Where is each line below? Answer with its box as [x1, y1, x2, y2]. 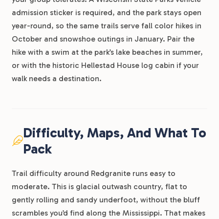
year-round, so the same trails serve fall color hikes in [12, 21, 201, 30]
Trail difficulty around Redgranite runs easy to [12, 169, 175, 178]
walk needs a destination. [12, 74, 102, 83]
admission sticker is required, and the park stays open [12, 8, 201, 17]
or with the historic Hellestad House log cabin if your [12, 61, 199, 70]
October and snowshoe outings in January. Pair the [12, 34, 195, 44]
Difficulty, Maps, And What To [23, 125, 207, 141]
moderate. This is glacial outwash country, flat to [12, 182, 187, 191]
